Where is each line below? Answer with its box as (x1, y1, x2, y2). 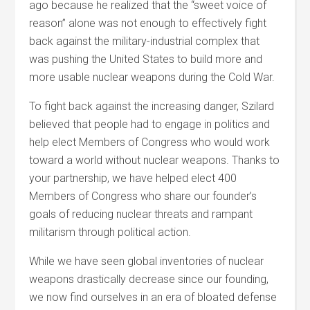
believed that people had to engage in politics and (29, 118, 271, 131)
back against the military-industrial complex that (29, 35, 260, 48)
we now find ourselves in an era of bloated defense (29, 291, 277, 304)
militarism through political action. (29, 226, 192, 239)
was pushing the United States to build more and (29, 53, 263, 66)
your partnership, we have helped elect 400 (29, 172, 237, 185)
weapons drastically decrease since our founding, (29, 273, 269, 286)
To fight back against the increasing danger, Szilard (29, 100, 275, 113)
